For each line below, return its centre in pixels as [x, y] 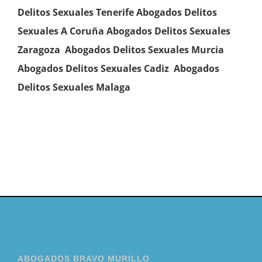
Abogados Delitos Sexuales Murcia [144, 50]
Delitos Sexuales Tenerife [75, 13]
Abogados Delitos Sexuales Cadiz [95, 69]
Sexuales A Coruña [61, 31]
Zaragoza [39, 50]
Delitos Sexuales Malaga [74, 87]
